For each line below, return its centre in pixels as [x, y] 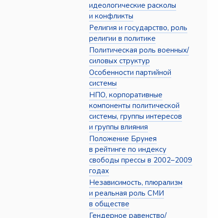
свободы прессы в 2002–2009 [141, 160]
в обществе [109, 204]
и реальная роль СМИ [127, 193]
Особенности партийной [130, 73]
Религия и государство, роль [138, 28]
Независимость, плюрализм [136, 183]
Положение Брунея [123, 139]
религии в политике [123, 39]
